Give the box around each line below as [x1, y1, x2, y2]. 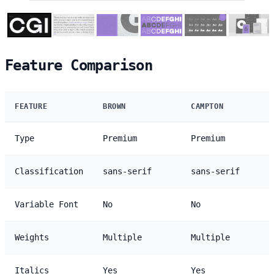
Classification [15, 166, 83, 177]
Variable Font [15, 199, 78, 210]
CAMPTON [191, 102, 224, 111]
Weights [15, 232, 49, 243]
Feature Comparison [5, 57, 153, 75]
